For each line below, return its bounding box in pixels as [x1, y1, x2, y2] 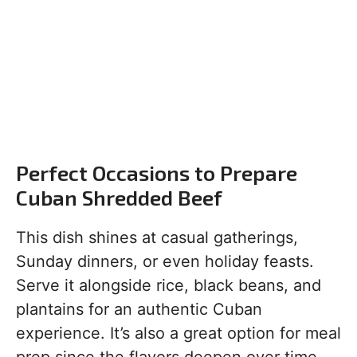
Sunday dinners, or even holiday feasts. [16, 252, 314, 271]
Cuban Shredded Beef [16, 185, 222, 210]
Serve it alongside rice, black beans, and [16, 276, 321, 295]
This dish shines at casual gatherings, [16, 228, 298, 247]
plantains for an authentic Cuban [16, 300, 262, 319]
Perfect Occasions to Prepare [16, 160, 297, 185]
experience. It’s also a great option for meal [16, 324, 341, 343]
